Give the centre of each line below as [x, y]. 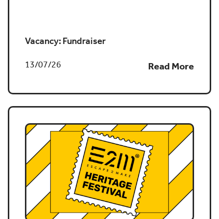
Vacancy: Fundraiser [65, 41]
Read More [171, 66]
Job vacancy [57, 17]
